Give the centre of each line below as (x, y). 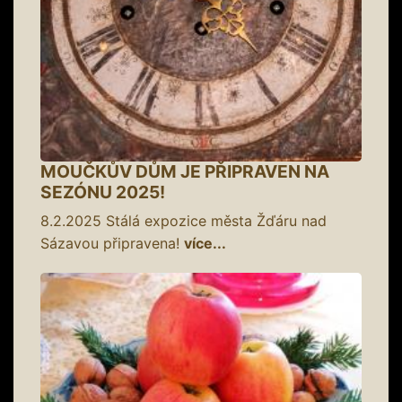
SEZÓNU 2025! (103, 192)
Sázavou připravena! (112, 243)
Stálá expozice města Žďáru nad (214, 220)
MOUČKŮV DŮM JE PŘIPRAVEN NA (185, 171)
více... (205, 243)
